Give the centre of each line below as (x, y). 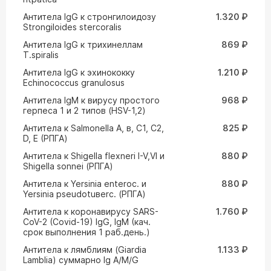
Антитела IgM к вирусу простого (91, 100)
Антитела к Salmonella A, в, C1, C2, (93, 128)
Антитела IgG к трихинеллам (83, 44)
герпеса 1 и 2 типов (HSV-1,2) (84, 110)
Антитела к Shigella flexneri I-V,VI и (94, 156)
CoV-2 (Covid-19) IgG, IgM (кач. (87, 222)
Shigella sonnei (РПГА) (68, 166)
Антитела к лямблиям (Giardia (85, 250)
